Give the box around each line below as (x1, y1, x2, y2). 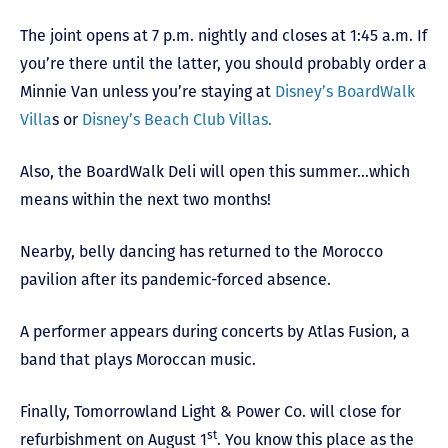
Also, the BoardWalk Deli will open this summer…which (20, 162, 410, 181)
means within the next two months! (20, 190, 271, 209)
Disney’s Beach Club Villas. (82, 110, 272, 129)
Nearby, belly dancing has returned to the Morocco (20, 242, 383, 261)
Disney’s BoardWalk (275, 82, 415, 101)
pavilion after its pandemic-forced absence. (20, 270, 331, 289)
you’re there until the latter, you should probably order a (20, 54, 427, 73)
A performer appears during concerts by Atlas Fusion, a (20, 322, 410, 341)
